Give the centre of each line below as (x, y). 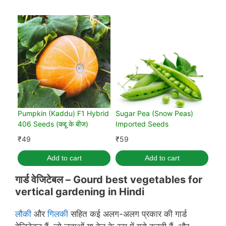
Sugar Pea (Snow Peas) (154, 114)
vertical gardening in (67, 192)
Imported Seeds (142, 124)
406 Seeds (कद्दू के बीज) (53, 124)
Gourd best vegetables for (138, 180)
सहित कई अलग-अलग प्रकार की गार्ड (127, 214)
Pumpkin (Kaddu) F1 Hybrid (63, 114)
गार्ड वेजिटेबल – (44, 180)
